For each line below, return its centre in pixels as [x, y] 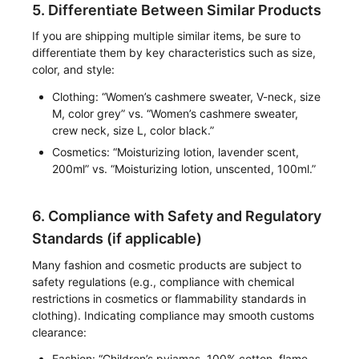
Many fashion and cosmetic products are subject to [167, 264]
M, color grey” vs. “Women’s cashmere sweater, [175, 113]
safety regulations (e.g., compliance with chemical [163, 281]
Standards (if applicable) [117, 239]
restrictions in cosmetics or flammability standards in [169, 298]
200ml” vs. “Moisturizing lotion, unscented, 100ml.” [184, 168]
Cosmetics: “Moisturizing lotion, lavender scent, [176, 151]
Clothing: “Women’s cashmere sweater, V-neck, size [187, 96]
